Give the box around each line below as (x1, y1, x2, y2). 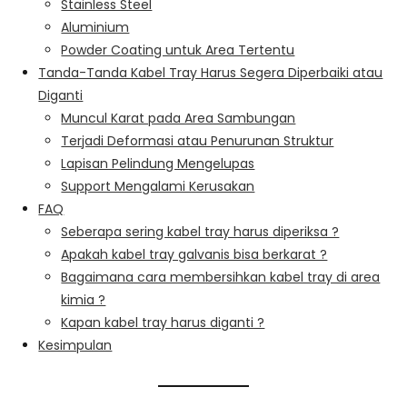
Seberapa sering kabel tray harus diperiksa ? (61, 222, 340, 241)
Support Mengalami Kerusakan (61, 176, 255, 195)
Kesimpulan (38, 335, 113, 354)
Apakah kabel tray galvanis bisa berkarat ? (61, 244, 328, 263)
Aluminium (61, 17, 130, 36)
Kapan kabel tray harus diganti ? (61, 313, 265, 332)
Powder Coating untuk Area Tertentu (61, 40, 295, 59)
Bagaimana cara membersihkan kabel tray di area (61, 267, 381, 286)
